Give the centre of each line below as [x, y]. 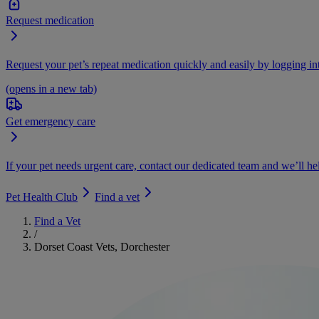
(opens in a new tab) [51, 89]
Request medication [50, 20]
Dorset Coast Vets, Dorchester [102, 247]
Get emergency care [51, 121]
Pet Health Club [42, 197]
